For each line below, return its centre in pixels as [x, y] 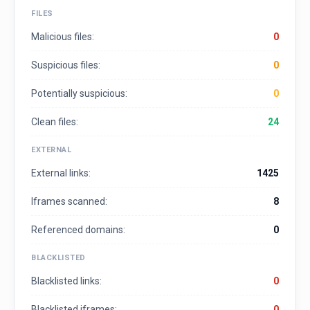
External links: [61, 173]
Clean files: [55, 122]
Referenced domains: [78, 230]
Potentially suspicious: [79, 94]
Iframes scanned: [69, 202]
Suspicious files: [66, 65]
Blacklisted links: [66, 281]
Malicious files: [63, 37]
